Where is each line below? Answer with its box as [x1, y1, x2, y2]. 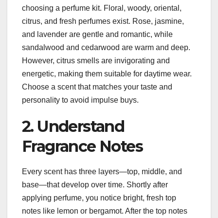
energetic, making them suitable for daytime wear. [22, 70, 192, 78]
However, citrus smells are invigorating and [22, 56, 170, 65]
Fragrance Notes [22, 137, 143, 156]
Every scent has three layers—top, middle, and [22, 167, 182, 176]
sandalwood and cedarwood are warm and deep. [22, 43, 190, 52]
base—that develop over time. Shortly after [22, 181, 168, 189]
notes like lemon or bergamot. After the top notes [22, 207, 187, 216]
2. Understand [22, 117, 125, 136]
